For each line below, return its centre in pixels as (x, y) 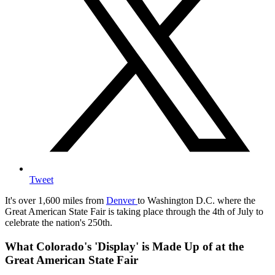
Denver (122, 201)
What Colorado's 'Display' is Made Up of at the (124, 247)
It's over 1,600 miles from (56, 201)
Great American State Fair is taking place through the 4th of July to (134, 212)
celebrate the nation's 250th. (59, 223)
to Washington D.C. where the (196, 201)
